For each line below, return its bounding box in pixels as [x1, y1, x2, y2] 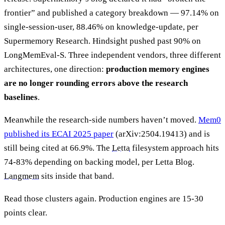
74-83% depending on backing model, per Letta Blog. [4, 157, 194, 167]
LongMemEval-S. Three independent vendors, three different [4, 50, 221, 60]
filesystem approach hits [130, 143, 219, 153]
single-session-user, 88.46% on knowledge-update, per [4, 22, 198, 32]
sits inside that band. [39, 171, 114, 181]
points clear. [4, 207, 47, 217]
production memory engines [106, 64, 209, 74]
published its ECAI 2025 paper [4, 129, 114, 139]
